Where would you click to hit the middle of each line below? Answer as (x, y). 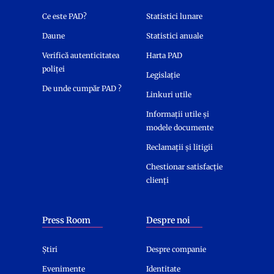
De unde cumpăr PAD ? (82, 89)
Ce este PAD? (65, 17)
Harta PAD (164, 56)
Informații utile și (178, 114)
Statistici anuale (175, 36)
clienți (157, 180)
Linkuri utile (169, 95)
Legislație (163, 75)
